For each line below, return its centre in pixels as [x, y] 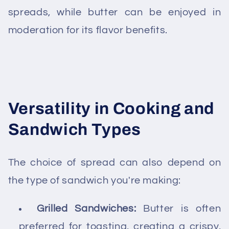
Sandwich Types [74, 130]
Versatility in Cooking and [111, 109]
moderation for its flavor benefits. [88, 30]
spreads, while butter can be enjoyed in [114, 13]
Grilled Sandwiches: [87, 208]
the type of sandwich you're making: [94, 180]
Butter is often [179, 208]
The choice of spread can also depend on [114, 162]
